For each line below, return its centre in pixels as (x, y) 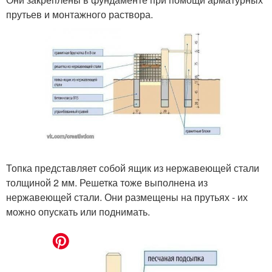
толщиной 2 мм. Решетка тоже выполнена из (107, 183)
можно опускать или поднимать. (78, 212)
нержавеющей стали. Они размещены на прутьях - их (127, 197)
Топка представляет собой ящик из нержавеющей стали (133, 168)
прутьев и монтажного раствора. (80, 14)
